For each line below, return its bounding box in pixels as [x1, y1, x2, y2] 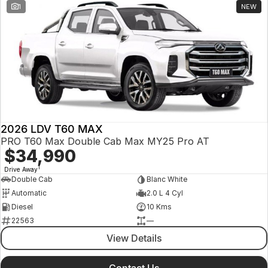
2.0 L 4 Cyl [146, 188, 183, 198]
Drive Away [4, 165, 38, 173]
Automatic [11, 188, 47, 198]
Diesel [11, 202, 33, 212]
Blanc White [146, 175, 187, 184]
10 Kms [146, 202, 172, 212]
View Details [106, 232, 162, 244]
